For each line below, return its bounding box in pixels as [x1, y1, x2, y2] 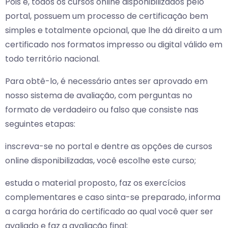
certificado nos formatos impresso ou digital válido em [5, 39, 222, 51]
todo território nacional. [5, 53, 100, 65]
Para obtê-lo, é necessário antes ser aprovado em [5, 75, 208, 88]
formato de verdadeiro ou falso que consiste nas [5, 104, 198, 116]
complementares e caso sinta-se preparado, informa [5, 191, 220, 204]
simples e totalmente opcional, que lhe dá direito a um [5, 24, 222, 37]
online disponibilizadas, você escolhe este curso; [5, 155, 196, 167]
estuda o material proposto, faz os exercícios [5, 177, 186, 189]
